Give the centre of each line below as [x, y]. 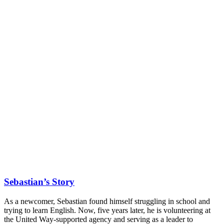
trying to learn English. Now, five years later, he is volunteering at [107, 210]
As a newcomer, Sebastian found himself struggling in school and [107, 201]
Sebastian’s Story [39, 181]
